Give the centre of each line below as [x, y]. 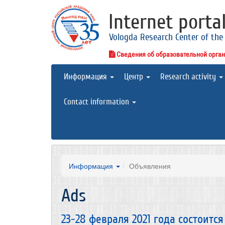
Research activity [189, 77]
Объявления [150, 166]
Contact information [97, 102]
